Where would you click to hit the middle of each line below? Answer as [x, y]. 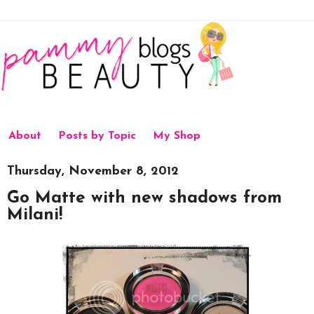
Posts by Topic [97, 136]
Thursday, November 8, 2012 [93, 171]
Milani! [35, 216]
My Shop [177, 136]
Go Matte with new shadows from [144, 199]
